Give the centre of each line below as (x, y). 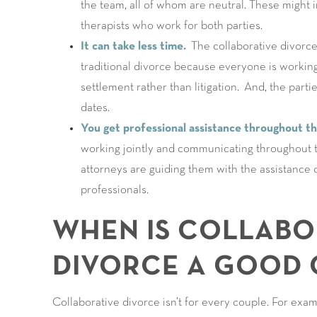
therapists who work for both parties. (171, 26)
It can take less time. (133, 46)
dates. (95, 108)
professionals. (114, 190)
